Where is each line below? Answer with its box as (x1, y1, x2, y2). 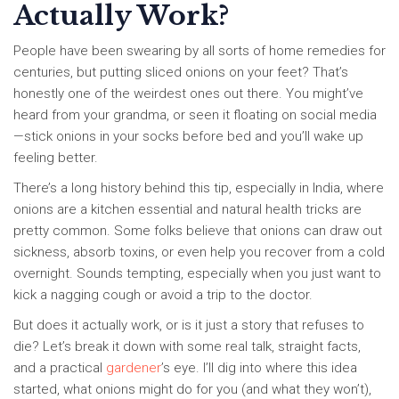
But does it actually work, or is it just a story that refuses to (13, 317, 364, 334)
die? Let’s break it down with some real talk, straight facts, (13, 338, 361, 355)
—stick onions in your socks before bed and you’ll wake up (13, 128, 363, 145)
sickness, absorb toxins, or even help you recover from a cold (13, 244, 385, 261)
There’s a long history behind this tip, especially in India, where (13, 180, 384, 197)
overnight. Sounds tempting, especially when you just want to (13, 265, 381, 282)
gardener (106, 360, 161, 377)
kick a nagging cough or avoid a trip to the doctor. (13, 287, 313, 304)
